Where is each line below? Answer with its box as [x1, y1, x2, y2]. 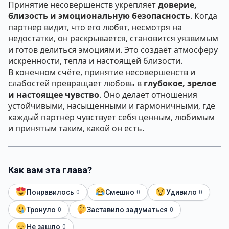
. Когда [190, 10, 217, 21]
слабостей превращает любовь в [8, 78, 144, 89]
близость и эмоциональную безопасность [8, 10, 190, 21]
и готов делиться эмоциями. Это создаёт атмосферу [8, 44, 218, 55]
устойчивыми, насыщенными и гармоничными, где [8, 100, 215, 111]
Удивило [166, 188, 197, 196]
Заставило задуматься [87, 205, 168, 214]
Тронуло [26, 205, 56, 214]
